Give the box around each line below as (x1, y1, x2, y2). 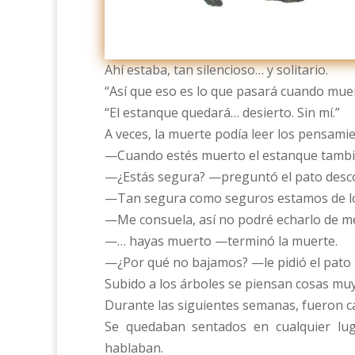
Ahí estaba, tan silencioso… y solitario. (105, 61, 328, 79)
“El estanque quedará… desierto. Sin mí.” (105, 104, 340, 122)
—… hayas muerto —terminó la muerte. (105, 232, 338, 250)
